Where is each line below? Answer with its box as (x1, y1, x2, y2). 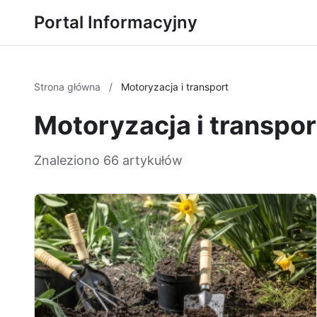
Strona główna (34, 81, 103, 93)
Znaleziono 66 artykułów (34, 153, 183, 168)
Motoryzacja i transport (121, 81, 229, 93)
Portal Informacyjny (34, 12, 197, 33)
